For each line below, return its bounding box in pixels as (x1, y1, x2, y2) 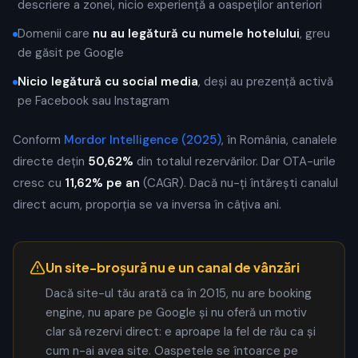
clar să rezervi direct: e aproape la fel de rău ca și (46, 324, 316, 340)
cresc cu (13, 175, 65, 191)
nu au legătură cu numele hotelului (93, 26, 300, 42)
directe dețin (13, 153, 88, 169)
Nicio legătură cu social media (18, 74, 198, 89)
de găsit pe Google (18, 45, 124, 61)
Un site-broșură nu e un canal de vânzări (46, 259, 300, 276)
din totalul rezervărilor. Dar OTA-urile (133, 153, 336, 169)
